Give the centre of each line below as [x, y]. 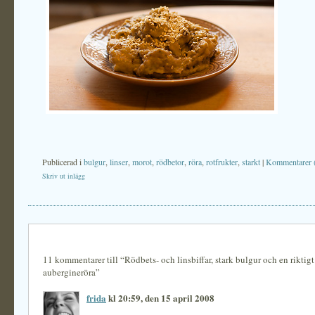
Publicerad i [63, 162]
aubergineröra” [71, 272]
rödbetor [170, 162]
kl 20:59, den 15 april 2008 [160, 298]
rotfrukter [222, 162]
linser [119, 162]
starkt [251, 162]
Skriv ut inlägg [64, 176]
